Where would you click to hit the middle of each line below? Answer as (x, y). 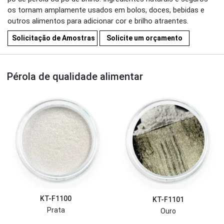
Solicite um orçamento (144, 38)
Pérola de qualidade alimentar (75, 76)
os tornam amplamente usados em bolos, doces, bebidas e (106, 10)
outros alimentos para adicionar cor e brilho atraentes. (98, 21)
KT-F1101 (168, 199)
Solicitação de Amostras (53, 38)
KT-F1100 (56, 199)
